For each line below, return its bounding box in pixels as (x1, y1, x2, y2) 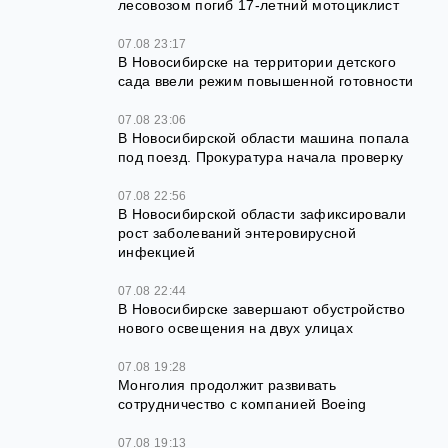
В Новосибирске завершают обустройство (118, 301, 405, 318)
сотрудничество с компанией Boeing (118, 396, 367, 413)
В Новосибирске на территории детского (118, 54, 396, 71)
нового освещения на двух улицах (118, 320, 353, 337)
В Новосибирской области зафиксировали (118, 206, 406, 223)
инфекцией (118, 244, 195, 261)
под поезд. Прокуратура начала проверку (118, 149, 404, 166)
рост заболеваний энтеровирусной (118, 225, 356, 242)
